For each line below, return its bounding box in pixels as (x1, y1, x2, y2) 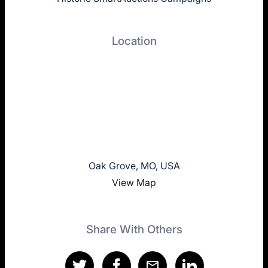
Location (111, 34, 157, 48)
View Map (112, 176, 156, 189)
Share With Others (86, 223, 182, 237)
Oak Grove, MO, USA (88, 160, 180, 172)
